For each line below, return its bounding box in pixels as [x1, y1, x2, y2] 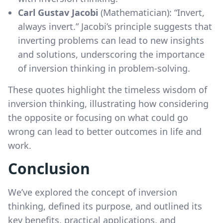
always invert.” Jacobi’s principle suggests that [18, 20, 212, 32]
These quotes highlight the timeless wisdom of [8, 83, 207, 96]
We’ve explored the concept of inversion [8, 186, 177, 198]
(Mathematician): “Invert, [98, 6, 205, 18]
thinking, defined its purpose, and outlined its [8, 200, 202, 212]
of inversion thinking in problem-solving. [18, 62, 190, 74]
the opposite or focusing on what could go [8, 111, 188, 123]
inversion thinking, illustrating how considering [8, 97, 209, 110]
